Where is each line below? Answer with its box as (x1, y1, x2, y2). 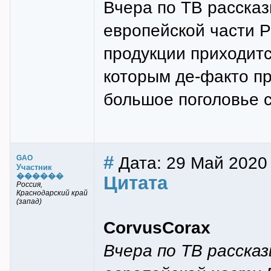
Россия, (16, 180, 42, 189)
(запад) (16, 197, 42, 206)
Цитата (103, 172, 168, 194)
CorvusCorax (103, 218, 211, 237)
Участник (16, 163, 52, 172)
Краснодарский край (16, 189, 88, 197)
